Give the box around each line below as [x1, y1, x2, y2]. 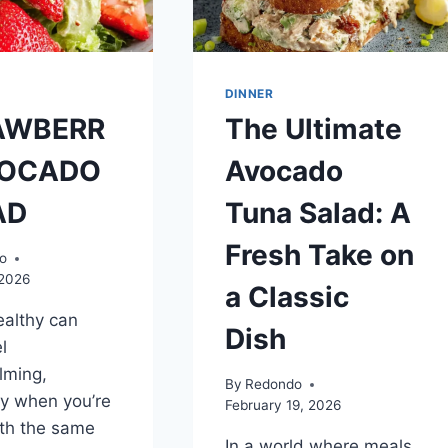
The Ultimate [224, 112, 402, 147]
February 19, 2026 [224, 397, 341, 414]
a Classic [224, 280, 349, 315]
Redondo [244, 376, 302, 393]
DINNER [224, 85, 274, 101]
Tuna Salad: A [224, 196, 411, 231]
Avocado [224, 154, 343, 189]
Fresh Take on [224, 238, 414, 273]
